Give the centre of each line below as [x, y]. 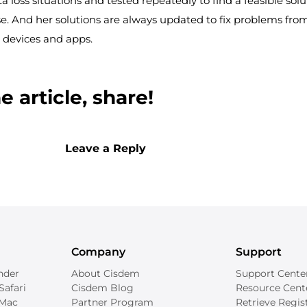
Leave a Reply [105, 149]
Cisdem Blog [102, 288]
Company [98, 252]
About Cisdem [106, 274]
